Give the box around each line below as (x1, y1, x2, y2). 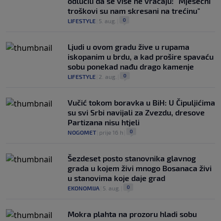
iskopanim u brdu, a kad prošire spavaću (68, 52, 214, 62)
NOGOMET (68, 129, 96, 136)
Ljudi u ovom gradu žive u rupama (68, 42, 189, 52)
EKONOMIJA (68, 184, 100, 192)
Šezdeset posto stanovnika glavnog (68, 153, 196, 163)
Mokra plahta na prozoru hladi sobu (68, 209, 197, 219)
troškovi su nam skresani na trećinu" (68, 6, 200, 16)
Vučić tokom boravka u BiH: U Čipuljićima (68, 98, 215, 108)
